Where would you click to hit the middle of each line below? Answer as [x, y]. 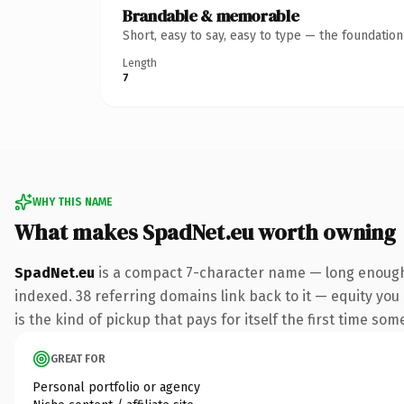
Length [140, 63]
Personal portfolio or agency [116, 387]
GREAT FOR [78, 358]
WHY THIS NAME [72, 202]
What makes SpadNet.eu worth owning [205, 232]
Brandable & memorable [211, 15]
